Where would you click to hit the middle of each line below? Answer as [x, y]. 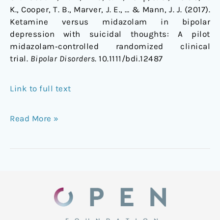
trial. [20, 59]
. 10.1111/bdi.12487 [129, 59]
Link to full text [41, 89]
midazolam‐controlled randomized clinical [110, 46]
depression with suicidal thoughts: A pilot [110, 34]
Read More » [34, 119]
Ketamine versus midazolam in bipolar [110, 22]
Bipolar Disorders [62, 59]
